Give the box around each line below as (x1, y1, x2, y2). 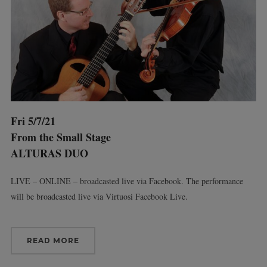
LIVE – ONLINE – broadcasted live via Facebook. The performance (10, 175, 243, 187)
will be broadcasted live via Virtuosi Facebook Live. (10, 190, 188, 202)
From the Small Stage (10, 129, 111, 145)
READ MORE (26, 235, 79, 245)
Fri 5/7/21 (10, 113, 55, 129)
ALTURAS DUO (10, 145, 88, 161)
